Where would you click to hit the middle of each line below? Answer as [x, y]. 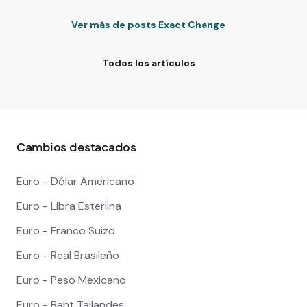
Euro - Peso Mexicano [71, 280]
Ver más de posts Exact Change [148, 24]
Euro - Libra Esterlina [69, 206]
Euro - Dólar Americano [75, 181]
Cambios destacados [76, 147]
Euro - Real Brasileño [68, 255]
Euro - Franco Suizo [66, 230]
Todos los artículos [148, 63]
